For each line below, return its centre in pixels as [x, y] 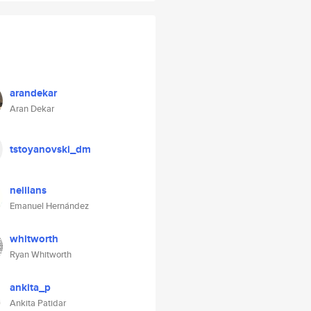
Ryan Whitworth [41, 254]
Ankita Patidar [38, 303]
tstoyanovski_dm [50, 149]
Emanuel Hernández [49, 206]
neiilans [28, 190]
